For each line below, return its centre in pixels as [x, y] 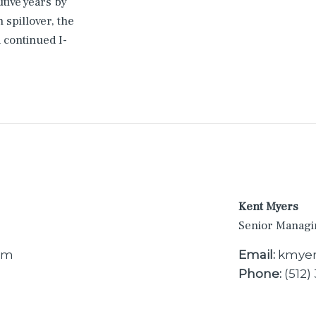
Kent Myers [268, 207]
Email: [257, 254]
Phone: [260, 273]
